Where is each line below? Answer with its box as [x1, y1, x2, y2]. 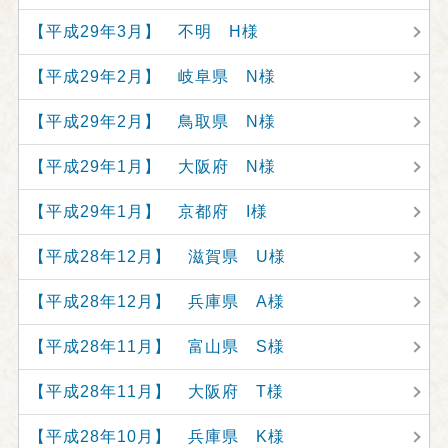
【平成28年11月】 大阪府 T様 [28, 383, 284, 400]
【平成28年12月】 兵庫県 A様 [28, 293, 285, 310]
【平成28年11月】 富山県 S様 [28, 338, 285, 355]
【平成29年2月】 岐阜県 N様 [28, 68, 276, 85]
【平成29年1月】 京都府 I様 [28, 203, 268, 220]
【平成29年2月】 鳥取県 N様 [28, 113, 276, 130]
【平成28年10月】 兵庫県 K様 [28, 428, 285, 445]
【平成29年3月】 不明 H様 [28, 23, 259, 40]
